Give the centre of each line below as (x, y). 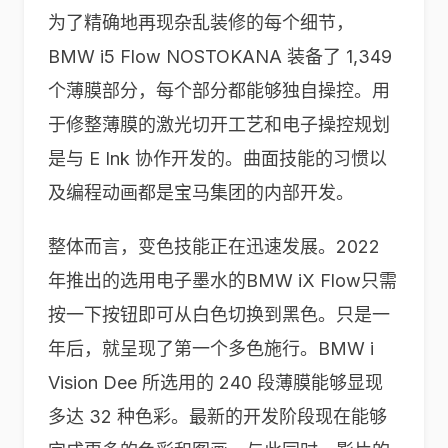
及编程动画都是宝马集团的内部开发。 (201, 192)
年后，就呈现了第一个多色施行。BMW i (211, 348)
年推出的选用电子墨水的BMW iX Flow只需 (222, 280)
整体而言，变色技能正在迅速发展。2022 (214, 246)
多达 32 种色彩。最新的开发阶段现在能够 (217, 416)
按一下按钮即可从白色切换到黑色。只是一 (219, 314)
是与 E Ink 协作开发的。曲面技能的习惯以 (217, 158)
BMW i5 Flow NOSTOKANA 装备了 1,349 (220, 56)
